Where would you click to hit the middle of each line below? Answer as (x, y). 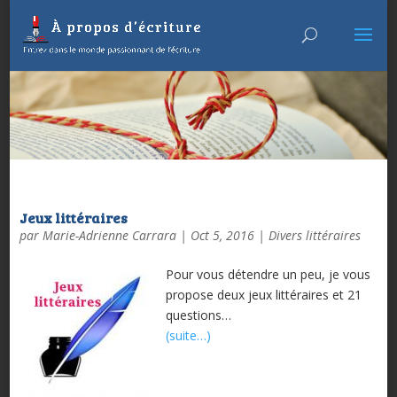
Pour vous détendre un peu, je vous (268, 274)
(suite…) (188, 335)
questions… (198, 315)
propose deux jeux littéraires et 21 (263, 294)
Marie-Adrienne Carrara (109, 235)
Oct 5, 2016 (222, 235)
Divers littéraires (314, 235)
